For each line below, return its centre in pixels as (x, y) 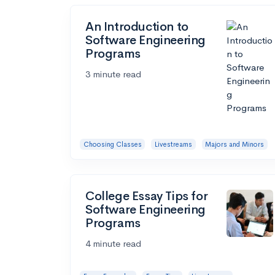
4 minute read (113, 244)
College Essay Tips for (147, 196)
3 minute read (113, 74)
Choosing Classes (112, 144)
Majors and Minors (235, 144)
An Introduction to (137, 26)
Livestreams (173, 144)
